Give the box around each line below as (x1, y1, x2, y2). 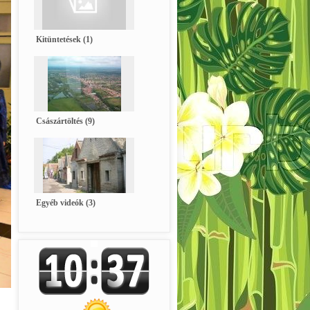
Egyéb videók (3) (36, 198, 95, 208)
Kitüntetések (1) (36, 35, 93, 45)
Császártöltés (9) (36, 116, 95, 127)
